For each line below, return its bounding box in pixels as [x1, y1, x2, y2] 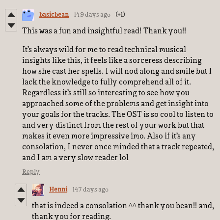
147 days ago [72, 187, 109, 193]
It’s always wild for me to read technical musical [22, 46, 186, 54]
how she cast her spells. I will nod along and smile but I [22, 68, 212, 76]
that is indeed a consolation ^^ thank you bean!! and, [32, 202, 214, 210]
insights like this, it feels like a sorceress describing [22, 57, 202, 65]
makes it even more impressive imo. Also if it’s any [22, 133, 196, 140]
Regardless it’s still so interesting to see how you [22, 89, 190, 97]
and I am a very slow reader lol [22, 154, 129, 162]
